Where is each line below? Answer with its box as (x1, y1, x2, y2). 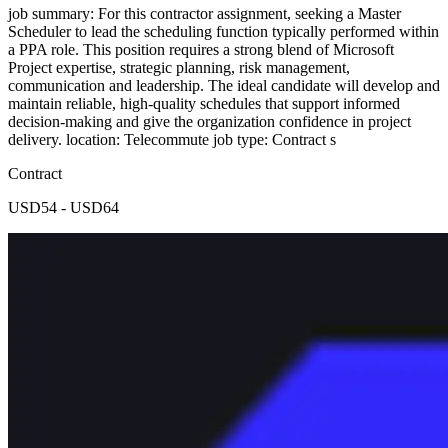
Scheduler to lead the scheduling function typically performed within (8, 22, 439, 40)
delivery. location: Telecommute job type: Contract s (8, 130, 336, 148)
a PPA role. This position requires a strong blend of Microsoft (8, 40, 394, 58)
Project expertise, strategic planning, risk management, (8, 58, 350, 76)
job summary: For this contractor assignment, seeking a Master (8, 4, 401, 22)
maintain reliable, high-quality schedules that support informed (8, 94, 400, 112)
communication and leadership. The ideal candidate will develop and (8, 76, 440, 94)
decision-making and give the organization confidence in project (8, 112, 411, 130)
